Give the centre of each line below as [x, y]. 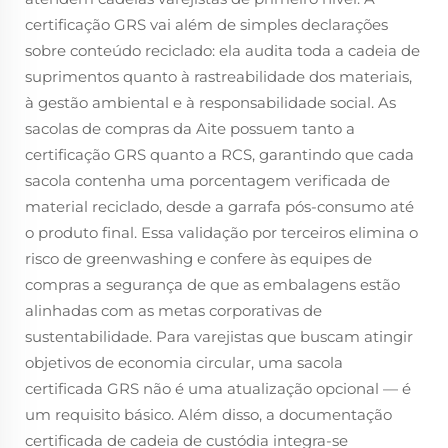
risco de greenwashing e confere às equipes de [198, 258]
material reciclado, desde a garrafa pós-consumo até [219, 206]
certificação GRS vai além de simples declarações [206, 24]
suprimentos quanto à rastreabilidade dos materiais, [218, 76]
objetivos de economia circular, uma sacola [184, 362]
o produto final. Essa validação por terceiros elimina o [221, 232]
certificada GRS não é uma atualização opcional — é [218, 388]
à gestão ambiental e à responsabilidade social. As [210, 102]
